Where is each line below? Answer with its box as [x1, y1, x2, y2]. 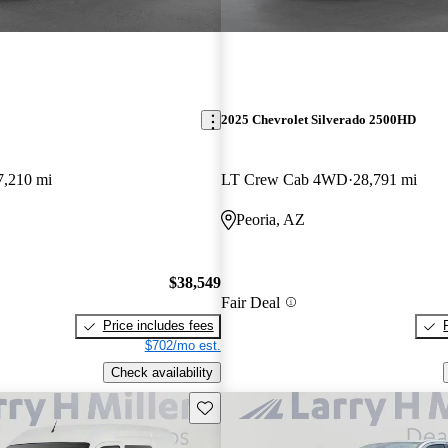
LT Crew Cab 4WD [220, 170, 348, 188]
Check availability [110, 364, 213, 380]
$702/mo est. [144, 338, 221, 354]
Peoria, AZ [235, 210, 305, 228]
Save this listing [195, 398, 289, 414]
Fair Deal [220, 293, 280, 311]
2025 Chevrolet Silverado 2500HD [220, 112, 416, 128]
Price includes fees [102, 318, 214, 334]
